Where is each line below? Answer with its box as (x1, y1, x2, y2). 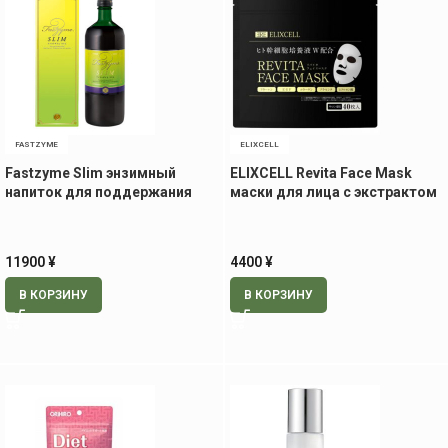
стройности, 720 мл (5, 202, 141, 219)
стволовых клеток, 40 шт (230, 202, 407, 219)
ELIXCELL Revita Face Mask (230, 164, 412, 181)
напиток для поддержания (5, 183, 192, 200)
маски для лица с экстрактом (230, 183, 437, 200)
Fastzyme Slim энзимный (5, 164, 176, 181)
